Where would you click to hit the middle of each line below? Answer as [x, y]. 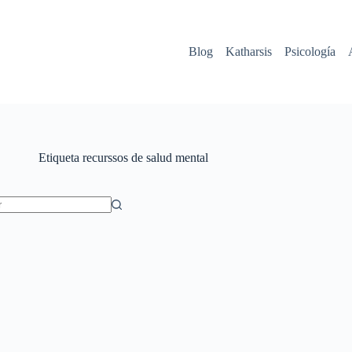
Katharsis [248, 51]
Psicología [310, 51]
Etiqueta [59, 158]
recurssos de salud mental [143, 158]
